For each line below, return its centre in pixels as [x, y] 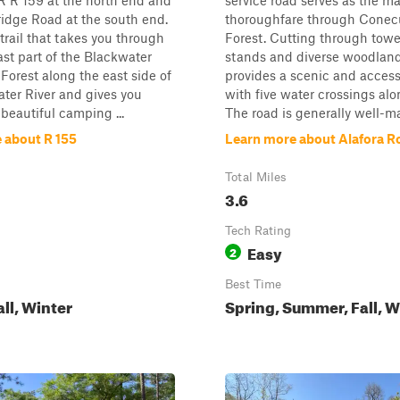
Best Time [253, 284]
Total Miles [256, 177]
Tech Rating [258, 230]
